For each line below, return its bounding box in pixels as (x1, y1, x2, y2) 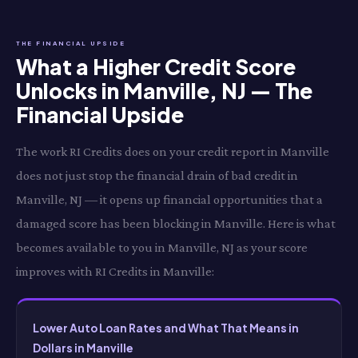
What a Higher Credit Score (16, 54, 296, 80)
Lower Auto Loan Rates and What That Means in (33, 321, 299, 335)
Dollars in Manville (33, 341, 133, 355)
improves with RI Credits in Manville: (16, 264, 214, 279)
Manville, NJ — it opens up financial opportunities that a (16, 192, 323, 207)
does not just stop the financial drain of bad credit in (16, 168, 298, 183)
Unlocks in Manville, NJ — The (16, 78, 312, 104)
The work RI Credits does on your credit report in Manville (16, 144, 329, 159)
